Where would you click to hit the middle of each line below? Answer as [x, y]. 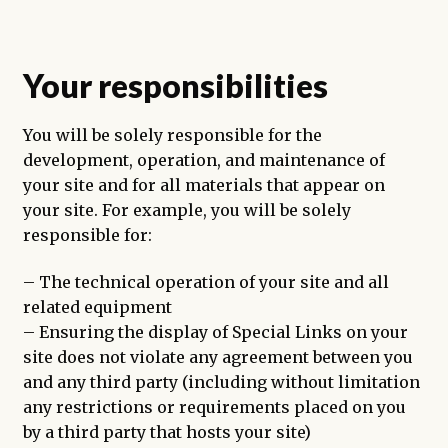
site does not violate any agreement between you [217, 357]
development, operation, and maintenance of [203, 159]
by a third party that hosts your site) [166, 432]
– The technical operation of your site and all [205, 282]
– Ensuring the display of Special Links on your [215, 332]
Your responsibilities [175, 86]
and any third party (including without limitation [221, 382]
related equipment [97, 307]
